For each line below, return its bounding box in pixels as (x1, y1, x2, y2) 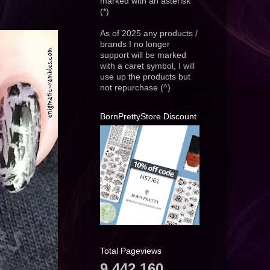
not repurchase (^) (100, 83, 171, 93)
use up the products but (100, 72, 190, 82)
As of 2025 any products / (100, 29, 198, 39)
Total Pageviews (100, 246, 162, 256)
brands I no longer (100, 40, 170, 49)
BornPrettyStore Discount (100, 111, 196, 122)
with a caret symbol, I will (100, 61, 195, 71)
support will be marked (100, 51, 186, 60)
